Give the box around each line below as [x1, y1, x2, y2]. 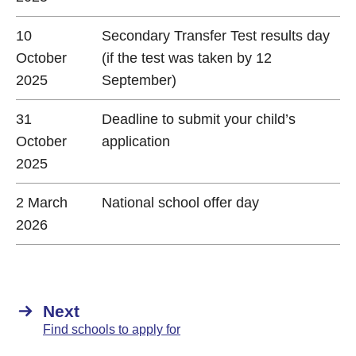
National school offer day [102, 195, 259, 211]
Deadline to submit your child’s [102, 111, 296, 127]
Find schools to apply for [43, 323, 180, 336]
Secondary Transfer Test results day [102, 28, 330, 44]
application [102, 133, 170, 149]
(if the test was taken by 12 [102, 50, 272, 66]
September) [102, 72, 176, 88]
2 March [16, 195, 68, 211]
